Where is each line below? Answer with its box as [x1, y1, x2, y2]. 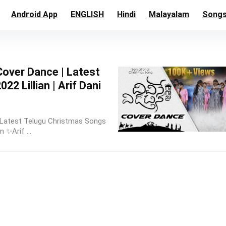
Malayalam [149, 10, 189, 19]
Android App [11, 10, 58, 19]
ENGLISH [71, 10, 104, 19]
